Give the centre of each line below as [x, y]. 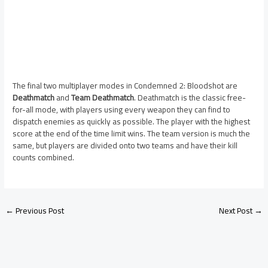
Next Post [236, 211]
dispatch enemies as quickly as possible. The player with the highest [132, 122]
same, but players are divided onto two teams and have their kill [125, 146]
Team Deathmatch [103, 98]
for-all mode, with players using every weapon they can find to [122, 110]
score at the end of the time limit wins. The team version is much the [132, 134]
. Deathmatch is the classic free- [190, 98]
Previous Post [39, 211]
